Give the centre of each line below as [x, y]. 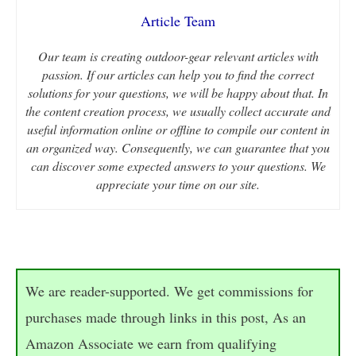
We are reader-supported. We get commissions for [169, 290]
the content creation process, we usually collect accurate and [178, 110]
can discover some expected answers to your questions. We [178, 165]
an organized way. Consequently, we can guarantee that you [178, 147]
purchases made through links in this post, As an [166, 317]
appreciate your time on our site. [178, 184]
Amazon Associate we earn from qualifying [151, 343]
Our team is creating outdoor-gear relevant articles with [178, 56]
